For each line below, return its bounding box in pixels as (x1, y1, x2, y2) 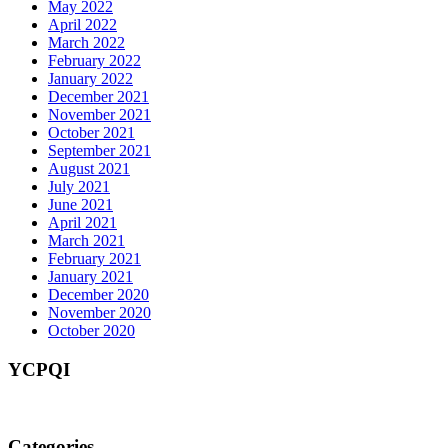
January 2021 (48, 268, 133, 286)
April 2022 (48, 16, 117, 34)
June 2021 (48, 196, 113, 214)
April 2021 (48, 214, 117, 232)
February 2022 (48, 52, 141, 70)
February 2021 (48, 250, 141, 268)
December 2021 (48, 88, 149, 106)
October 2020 (48, 322, 135, 340)
